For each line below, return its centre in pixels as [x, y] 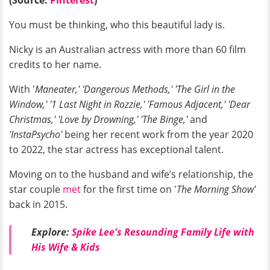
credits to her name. [55, 64]
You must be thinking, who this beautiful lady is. [117, 24]
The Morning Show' [216, 189]
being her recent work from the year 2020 [158, 134]
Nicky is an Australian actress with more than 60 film [127, 49]
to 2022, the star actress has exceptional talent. [116, 149]
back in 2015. [38, 204]
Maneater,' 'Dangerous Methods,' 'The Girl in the [135, 89]
